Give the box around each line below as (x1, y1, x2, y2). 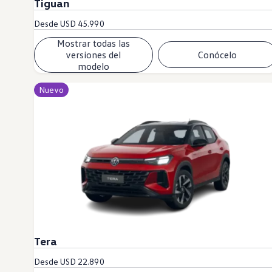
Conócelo (197, 48, 237, 61)
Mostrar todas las (56, 36, 130, 49)
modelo (77, 59, 109, 72)
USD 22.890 (60, 256, 104, 267)
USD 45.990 (60, 18, 104, 29)
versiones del (66, 48, 121, 61)
